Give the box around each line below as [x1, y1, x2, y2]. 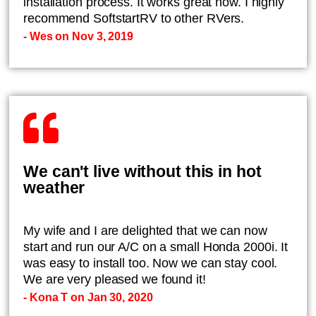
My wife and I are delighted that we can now [23, 224, 267, 238]
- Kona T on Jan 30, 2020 [23, 291, 153, 303]
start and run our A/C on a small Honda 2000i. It [23, 240, 288, 254]
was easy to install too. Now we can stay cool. [23, 256, 278, 270]
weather [23, 178, 85, 197]
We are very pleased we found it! [23, 272, 206, 286]
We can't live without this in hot [23, 162, 262, 181]
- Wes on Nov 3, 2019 [23, 30, 133, 42]
